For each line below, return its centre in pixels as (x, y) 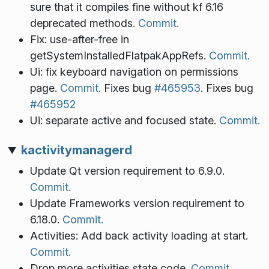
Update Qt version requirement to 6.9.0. (127, 171)
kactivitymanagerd (76, 150)
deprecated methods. (84, 23)
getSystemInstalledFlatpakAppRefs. (119, 56)
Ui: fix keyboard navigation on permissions (134, 72)
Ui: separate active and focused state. (124, 121)
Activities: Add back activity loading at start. (139, 235)
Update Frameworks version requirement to (137, 203)
